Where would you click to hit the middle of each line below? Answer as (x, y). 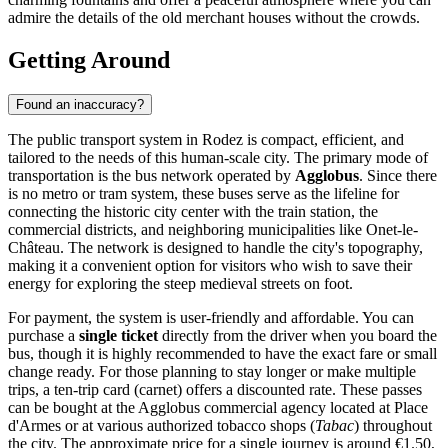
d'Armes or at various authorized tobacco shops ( (161, 425)
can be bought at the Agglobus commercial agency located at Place (218, 407)
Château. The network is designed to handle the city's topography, (215, 247)
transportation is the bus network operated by (151, 175)
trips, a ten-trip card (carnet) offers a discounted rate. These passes (215, 389)
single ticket (118, 335)
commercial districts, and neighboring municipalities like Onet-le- (213, 229)
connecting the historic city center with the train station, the (193, 211)
